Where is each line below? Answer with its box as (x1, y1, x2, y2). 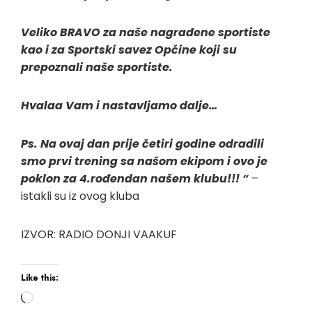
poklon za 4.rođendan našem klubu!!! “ (21, 171, 249, 187)
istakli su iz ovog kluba (21, 188, 139, 204)
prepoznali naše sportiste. (21, 59, 173, 75)
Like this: (21, 272, 58, 284)
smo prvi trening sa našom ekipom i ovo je (21, 153, 267, 169)
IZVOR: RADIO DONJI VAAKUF (21, 226, 177, 242)
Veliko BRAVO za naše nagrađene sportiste (21, 24, 270, 40)
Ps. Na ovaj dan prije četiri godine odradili (21, 136, 264, 152)
